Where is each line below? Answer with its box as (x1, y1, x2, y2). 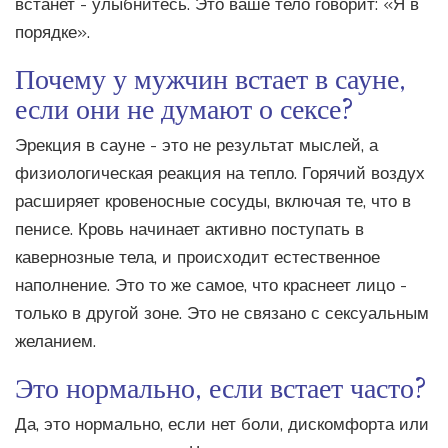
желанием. (15, 330, 96, 354)
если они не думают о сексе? (15, 87, 354, 128)
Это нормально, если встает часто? (15, 366, 427, 407)
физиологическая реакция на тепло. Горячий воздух (15, 162, 425, 186)
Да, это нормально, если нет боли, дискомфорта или (15, 413, 429, 437)
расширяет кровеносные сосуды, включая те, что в (15, 190, 411, 214)
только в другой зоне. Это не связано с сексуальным (15, 302, 429, 326)
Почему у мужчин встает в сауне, (15, 57, 406, 98)
